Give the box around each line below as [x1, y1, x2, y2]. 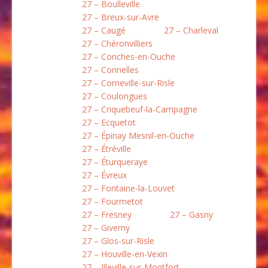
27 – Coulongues [82, 90, 147, 102]
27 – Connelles [82, 63, 139, 75]
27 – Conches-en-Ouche [82, 50, 175, 62]
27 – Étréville [82, 142, 131, 154]
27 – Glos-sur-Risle [82, 234, 154, 246]
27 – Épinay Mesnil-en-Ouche [82, 129, 194, 141]
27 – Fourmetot [82, 195, 143, 207]
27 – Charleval [164, 24, 218, 36]
